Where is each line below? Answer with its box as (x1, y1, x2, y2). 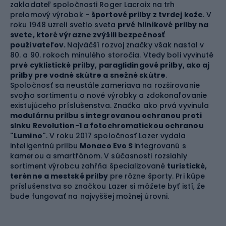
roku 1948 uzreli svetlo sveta (10, 19, 118, 30)
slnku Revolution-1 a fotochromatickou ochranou (10, 120, 204, 131)
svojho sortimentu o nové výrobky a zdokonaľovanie (10, 90, 207, 100)
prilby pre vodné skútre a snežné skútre (10, 70, 165, 80)
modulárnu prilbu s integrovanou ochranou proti (10, 110, 202, 121)
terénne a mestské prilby (10, 171, 110, 181)
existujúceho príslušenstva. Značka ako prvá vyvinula (10, 100, 209, 110)
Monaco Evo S (80, 140, 135, 151)
